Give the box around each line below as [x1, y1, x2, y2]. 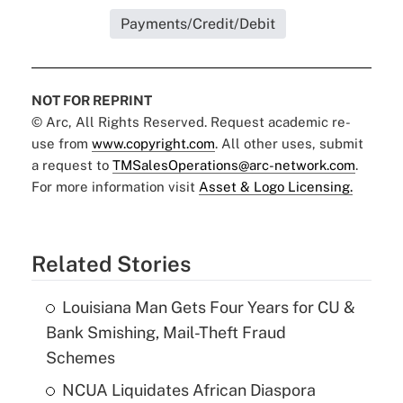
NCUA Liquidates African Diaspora [61, 380, 316, 399]
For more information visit [31, 178, 199, 194]
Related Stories [31, 250, 191, 276]
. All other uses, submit [214, 135, 363, 151]
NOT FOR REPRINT [31, 92, 152, 108]
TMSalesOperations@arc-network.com [112, 157, 355, 173]
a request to [31, 157, 112, 173]
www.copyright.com [91, 135, 215, 151]
